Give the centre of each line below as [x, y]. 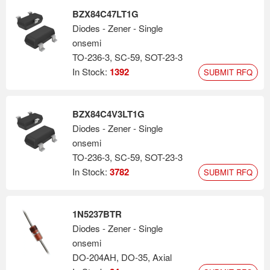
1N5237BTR [97, 214]
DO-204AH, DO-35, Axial [122, 257]
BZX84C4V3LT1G [108, 114]
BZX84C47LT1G [105, 14]
